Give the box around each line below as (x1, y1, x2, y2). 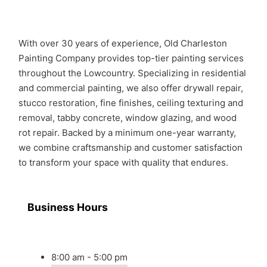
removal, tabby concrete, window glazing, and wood (18, 112, 237, 123)
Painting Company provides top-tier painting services (18, 52, 244, 64)
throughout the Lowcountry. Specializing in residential (18, 67, 246, 79)
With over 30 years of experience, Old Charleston (18, 38, 227, 49)
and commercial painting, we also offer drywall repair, (18, 82, 243, 94)
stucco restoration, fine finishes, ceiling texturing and (18, 97, 243, 108)
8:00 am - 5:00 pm (51, 252, 128, 263)
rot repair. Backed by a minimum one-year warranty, (18, 127, 236, 138)
